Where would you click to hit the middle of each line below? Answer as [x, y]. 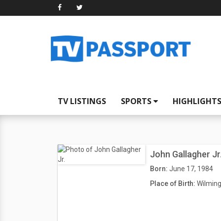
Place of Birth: [173, 184]
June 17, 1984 [191, 169]
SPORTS [137, 101]
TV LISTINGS [82, 101]
